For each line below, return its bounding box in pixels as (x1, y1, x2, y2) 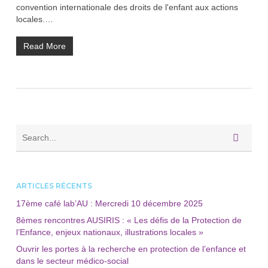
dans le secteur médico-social (16, 256, 129, 266)
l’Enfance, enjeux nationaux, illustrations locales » (16, 227, 203, 237)
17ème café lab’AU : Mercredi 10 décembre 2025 (16, 199, 203, 208)
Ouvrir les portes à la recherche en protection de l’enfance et (16, 244, 246, 254)
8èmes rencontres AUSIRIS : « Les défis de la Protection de (16, 215, 242, 225)
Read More (23, 41, 66, 51)
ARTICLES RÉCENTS (16, 181, 92, 190)
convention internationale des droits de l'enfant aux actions (16, 2, 238, 12)
